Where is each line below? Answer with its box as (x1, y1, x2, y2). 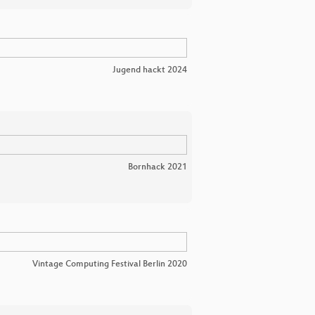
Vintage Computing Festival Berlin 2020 (32, 259, 187, 269)
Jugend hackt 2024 (112, 65, 187, 75)
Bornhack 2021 (128, 162, 187, 172)
